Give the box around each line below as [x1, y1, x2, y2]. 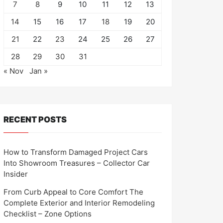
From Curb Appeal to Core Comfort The [3, 187, 143, 197]
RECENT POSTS [3, 114, 67, 124]
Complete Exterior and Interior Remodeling [3, 198, 155, 208]
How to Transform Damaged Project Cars [3, 147, 148, 157]
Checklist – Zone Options [3, 209, 92, 219]
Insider [3, 169, 28, 179]
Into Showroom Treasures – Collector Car [3, 158, 150, 168]
